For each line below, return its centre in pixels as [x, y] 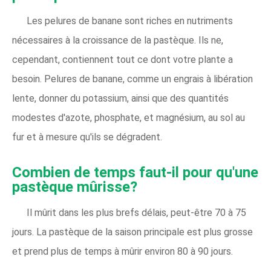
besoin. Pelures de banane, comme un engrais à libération [132, 79]
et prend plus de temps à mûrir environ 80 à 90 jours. [122, 251]
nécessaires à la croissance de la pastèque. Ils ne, [118, 40]
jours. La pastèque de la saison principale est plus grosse [132, 232]
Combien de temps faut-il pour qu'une [135, 172]
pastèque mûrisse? [75, 187]
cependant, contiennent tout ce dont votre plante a [122, 60]
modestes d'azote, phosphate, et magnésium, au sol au [129, 118]
